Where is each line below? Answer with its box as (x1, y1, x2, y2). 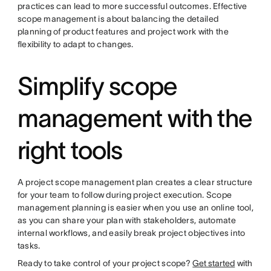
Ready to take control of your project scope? (17, 258, 193, 268)
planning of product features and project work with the (17, 27, 229, 36)
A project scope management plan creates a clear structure (17, 177, 253, 187)
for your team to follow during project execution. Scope (17, 190, 232, 200)
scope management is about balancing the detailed (17, 14, 219, 24)
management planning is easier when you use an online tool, (17, 203, 253, 212)
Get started (192, 258, 235, 268)
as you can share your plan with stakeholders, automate (17, 215, 236, 225)
